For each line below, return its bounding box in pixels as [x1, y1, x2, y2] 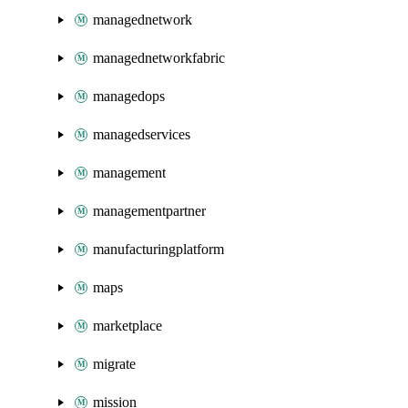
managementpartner [93, 203, 206, 219]
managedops [93, 88, 165, 104]
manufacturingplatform [93, 241, 224, 257]
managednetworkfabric [93, 50, 225, 66]
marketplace [93, 318, 162, 333]
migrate [93, 356, 136, 372]
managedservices [93, 127, 190, 142]
